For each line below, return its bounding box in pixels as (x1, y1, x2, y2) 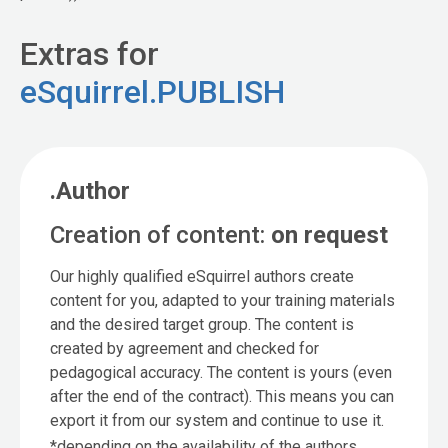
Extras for (20, 35, 159, 74)
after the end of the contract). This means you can (50, 387, 394, 407)
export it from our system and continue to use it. (50, 411, 384, 431)
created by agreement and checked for (50, 339, 319, 359)
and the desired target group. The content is (50, 315, 354, 335)
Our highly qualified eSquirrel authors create (50, 267, 354, 287)
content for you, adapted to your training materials (50, 291, 395, 311)
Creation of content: (50, 221, 271, 250)
